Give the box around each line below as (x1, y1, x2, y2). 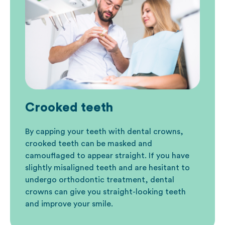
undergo (25, 176, 59, 184)
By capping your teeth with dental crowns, (25, 128, 183, 136)
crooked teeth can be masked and (25, 140, 152, 148)
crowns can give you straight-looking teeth (25, 188, 186, 196)
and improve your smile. (25, 200, 113, 208)
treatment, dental (104, 176, 174, 184)
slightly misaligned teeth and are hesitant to (25, 164, 190, 172)
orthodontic (59, 176, 104, 184)
